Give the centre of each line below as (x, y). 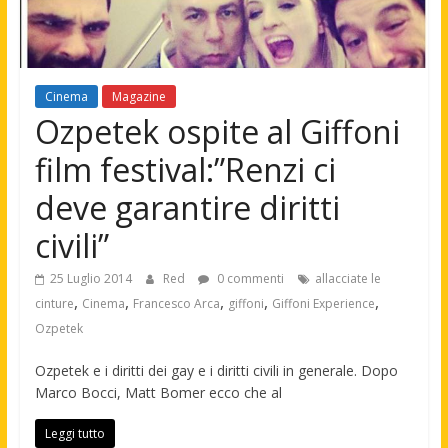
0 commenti (248, 279)
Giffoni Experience (323, 304)
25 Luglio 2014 (90, 279)
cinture (54, 304)
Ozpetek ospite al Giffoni (217, 132)
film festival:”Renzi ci (185, 170)
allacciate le (347, 279)
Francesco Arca (176, 304)
